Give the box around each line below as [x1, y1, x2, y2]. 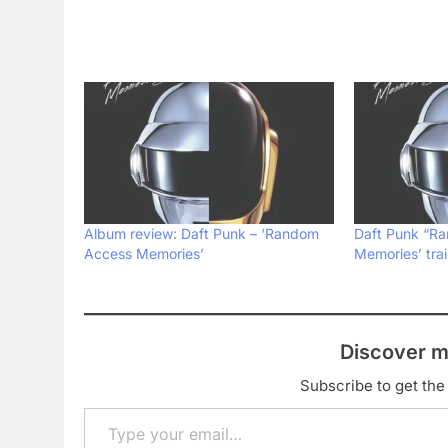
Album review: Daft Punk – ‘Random [84, 225, 319, 243]
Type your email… [83, 397, 141, 418]
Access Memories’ [84, 245, 204, 263]
